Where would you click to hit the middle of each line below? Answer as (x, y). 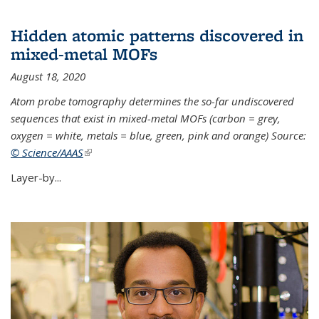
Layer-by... (36, 178)
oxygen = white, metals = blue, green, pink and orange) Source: (158, 136)
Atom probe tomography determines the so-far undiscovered (152, 101)
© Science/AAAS (47, 153)
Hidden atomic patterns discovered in (157, 36)
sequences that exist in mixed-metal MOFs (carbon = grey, (146, 119)
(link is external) (120, 153)
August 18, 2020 (48, 77)
